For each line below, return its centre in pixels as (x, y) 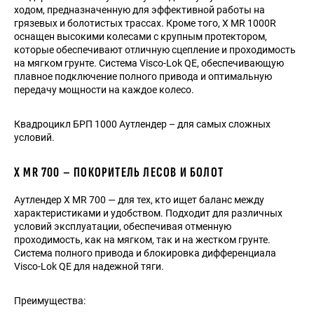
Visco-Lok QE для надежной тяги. (89, 266)
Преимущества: (50, 300)
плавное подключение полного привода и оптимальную (143, 76)
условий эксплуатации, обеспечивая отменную (123, 226)
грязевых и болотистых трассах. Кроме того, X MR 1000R (145, 23)
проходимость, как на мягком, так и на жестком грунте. (142, 239)
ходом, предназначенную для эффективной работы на (139, 9)
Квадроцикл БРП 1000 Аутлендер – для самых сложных (142, 124)
